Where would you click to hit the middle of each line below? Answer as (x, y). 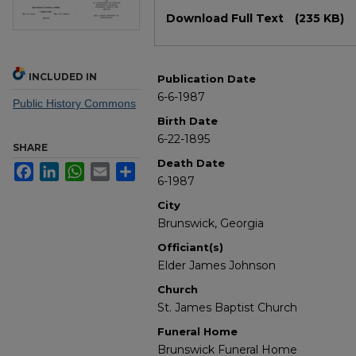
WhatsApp (110, 169)
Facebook (58, 169)
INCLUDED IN (63, 77)
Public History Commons (74, 104)
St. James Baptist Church (227, 308)
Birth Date (188, 121)
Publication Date (207, 79)
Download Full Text (226, 19)
